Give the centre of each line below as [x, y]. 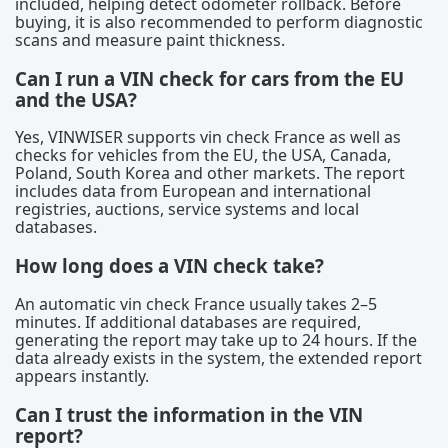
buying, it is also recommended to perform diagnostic [219, 21]
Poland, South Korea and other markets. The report [210, 173]
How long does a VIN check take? [169, 266]
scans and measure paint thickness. [150, 39]
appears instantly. [82, 375]
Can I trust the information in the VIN [189, 414]
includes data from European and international [193, 191]
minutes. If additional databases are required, [188, 321]
